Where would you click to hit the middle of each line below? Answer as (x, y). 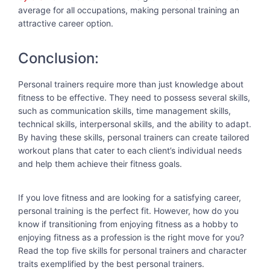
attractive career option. (66, 24)
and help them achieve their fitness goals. (100, 163)
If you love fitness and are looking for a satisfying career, (130, 198)
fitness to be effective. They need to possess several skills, (134, 97)
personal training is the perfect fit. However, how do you (128, 211)
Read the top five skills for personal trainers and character (132, 251)
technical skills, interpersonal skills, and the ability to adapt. (135, 124)
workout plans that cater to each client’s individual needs (130, 150)
